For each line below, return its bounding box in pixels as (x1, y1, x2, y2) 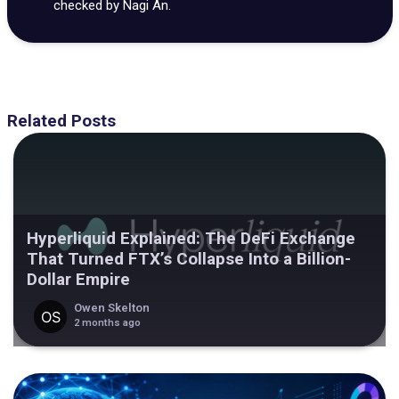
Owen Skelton (73, 300, 150, 314)
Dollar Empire (27, 269, 130, 290)
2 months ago (73, 316, 141, 329)
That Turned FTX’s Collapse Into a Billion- (27, 248, 351, 270)
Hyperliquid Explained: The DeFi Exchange (27, 228, 355, 249)
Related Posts (6, 111, 116, 131)
